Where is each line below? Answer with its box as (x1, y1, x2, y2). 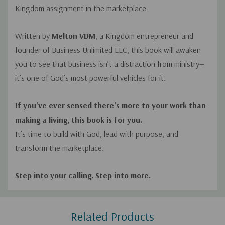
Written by (15, 31, 52, 41)
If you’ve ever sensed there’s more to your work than (15, 100, 206, 111)
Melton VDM (52, 31, 95, 41)
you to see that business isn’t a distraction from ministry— (15, 59, 204, 69)
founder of (15, 45, 52, 55)
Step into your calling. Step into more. (15, 170, 151, 181)
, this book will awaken (127, 45, 201, 55)
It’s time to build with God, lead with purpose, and (15, 129, 178, 139)
